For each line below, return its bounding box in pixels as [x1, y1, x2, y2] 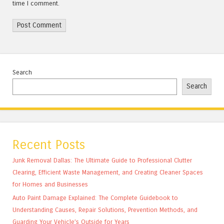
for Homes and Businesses [12, 180, 88, 188]
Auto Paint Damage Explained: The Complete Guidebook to [12, 194, 178, 202]
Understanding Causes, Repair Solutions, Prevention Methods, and [12, 206, 197, 214]
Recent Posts [12, 136, 85, 152]
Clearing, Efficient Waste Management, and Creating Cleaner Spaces [12, 168, 203, 176]
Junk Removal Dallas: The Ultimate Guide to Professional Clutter [12, 156, 192, 164]
